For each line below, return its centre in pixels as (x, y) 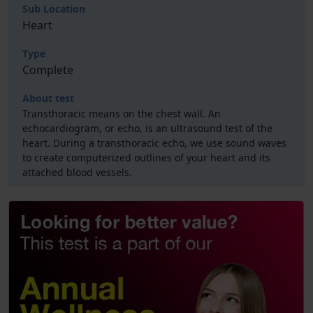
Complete (48, 70)
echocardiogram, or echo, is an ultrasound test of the (147, 128)
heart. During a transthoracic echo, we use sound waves (154, 143)
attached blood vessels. (77, 172)
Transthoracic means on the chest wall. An (122, 114)
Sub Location (54, 9)
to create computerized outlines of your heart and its (146, 158)
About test (48, 98)
